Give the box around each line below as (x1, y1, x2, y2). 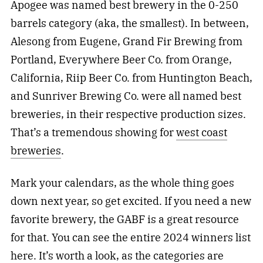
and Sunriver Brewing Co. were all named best (10, 89, 241, 103)
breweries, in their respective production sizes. (10, 107, 246, 122)
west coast (176, 126, 227, 140)
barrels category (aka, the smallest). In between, (10, 16, 249, 31)
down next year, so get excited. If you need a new (10, 194, 251, 208)
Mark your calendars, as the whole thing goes (10, 176, 234, 190)
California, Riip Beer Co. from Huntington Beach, (10, 71, 252, 85)
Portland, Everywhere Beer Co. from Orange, (10, 53, 232, 67)
